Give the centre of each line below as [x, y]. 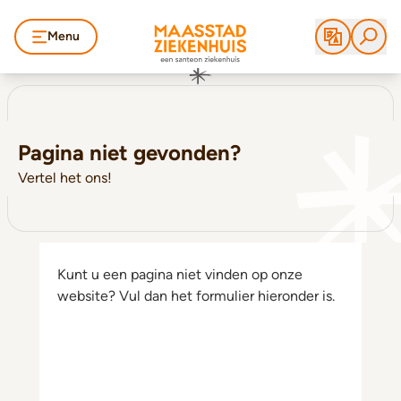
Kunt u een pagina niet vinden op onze [180, 274]
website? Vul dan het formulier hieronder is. [196, 296]
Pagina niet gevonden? [129, 153]
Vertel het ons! [65, 178]
